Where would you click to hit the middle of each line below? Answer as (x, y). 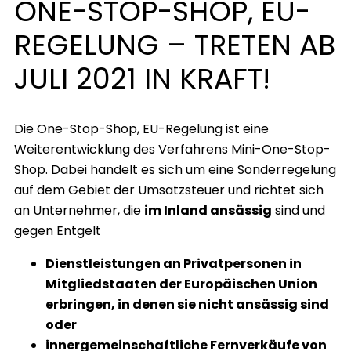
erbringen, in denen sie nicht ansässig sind (187, 304)
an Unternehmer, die (79, 210)
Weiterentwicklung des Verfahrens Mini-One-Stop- (172, 149)
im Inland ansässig (208, 210)
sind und (299, 210)
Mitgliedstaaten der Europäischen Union (181, 284)
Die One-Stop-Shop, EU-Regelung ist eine (141, 129)
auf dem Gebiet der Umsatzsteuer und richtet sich (169, 190)
